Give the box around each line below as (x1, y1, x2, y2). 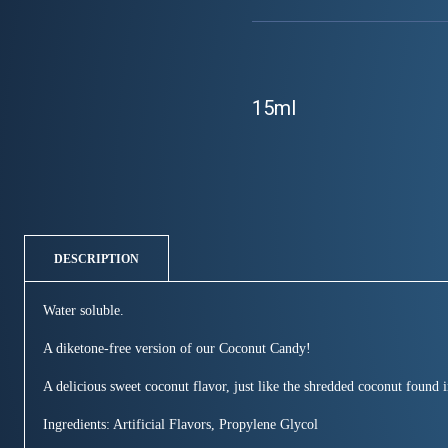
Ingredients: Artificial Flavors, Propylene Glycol (43, 417, 318, 433)
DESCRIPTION (54, 252, 139, 267)
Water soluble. (43, 303, 124, 319)
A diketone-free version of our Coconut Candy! (43, 341, 311, 357)
